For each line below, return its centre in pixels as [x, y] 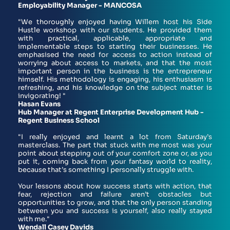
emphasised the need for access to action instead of [115, 54]
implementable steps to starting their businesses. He [115, 46]
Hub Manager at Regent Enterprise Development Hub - [111, 112]
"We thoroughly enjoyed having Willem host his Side [115, 22]
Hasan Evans [39, 104]
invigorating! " [42, 95]
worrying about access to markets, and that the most [115, 63]
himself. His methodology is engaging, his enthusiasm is [115, 79]
